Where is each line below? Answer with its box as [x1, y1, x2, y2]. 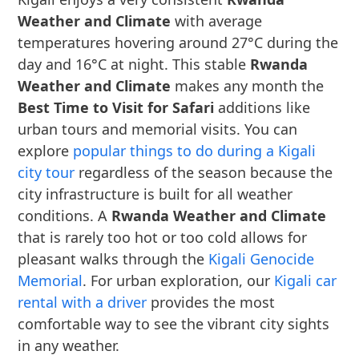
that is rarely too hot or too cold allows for [18, 228, 308, 247]
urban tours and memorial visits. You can [18, 119, 298, 139]
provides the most [147, 292, 276, 312]
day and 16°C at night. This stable [18, 54, 251, 74]
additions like [214, 98, 311, 117]
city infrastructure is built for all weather [18, 184, 293, 204]
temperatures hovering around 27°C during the [18, 33, 339, 52]
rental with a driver [18, 292, 147, 312]
